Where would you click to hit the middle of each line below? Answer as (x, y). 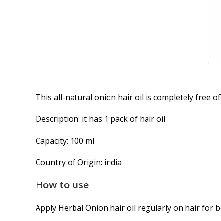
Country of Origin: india (79, 162)
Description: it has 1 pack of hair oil (100, 119)
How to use (62, 184)
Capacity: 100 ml (65, 140)
